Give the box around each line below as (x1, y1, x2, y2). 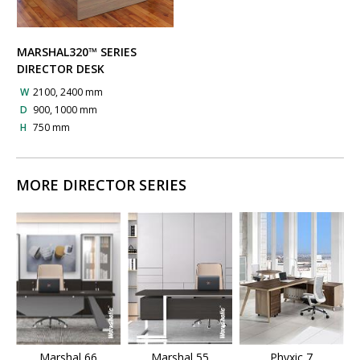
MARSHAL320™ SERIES (16, 43, 137, 59)
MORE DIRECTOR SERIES (16, 175, 186, 195)
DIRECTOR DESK (16, 60, 104, 76)
